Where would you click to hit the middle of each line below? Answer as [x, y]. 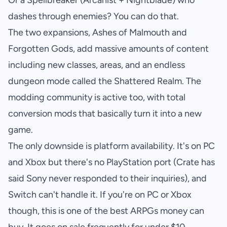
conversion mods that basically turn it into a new [105, 114]
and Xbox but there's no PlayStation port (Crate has [111, 162]
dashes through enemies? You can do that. [93, 16]
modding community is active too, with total [97, 98]
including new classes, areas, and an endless [97, 65]
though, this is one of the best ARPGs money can [106, 211]
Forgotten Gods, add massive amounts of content [108, 49]
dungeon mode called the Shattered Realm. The [105, 81]
